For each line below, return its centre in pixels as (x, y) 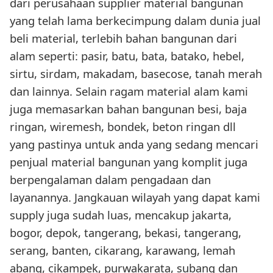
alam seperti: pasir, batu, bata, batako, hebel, (127, 56)
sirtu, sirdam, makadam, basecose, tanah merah (136, 74)
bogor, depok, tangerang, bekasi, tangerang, (126, 233)
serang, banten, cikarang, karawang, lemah (122, 250)
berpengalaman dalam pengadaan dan (110, 180)
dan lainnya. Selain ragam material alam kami (129, 91)
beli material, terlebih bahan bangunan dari (123, 38)
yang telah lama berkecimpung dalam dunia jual (135, 21)
